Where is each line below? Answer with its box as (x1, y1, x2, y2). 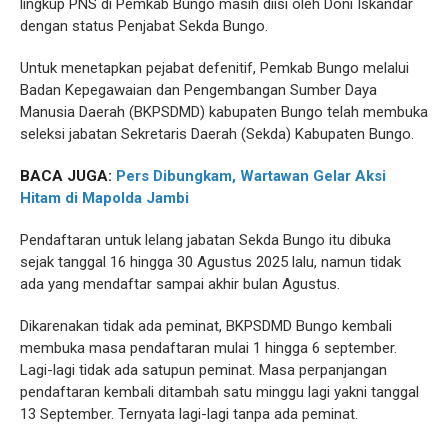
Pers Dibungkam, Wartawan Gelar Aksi (116, 166, 386, 185)
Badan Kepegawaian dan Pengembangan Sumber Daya (20, 80, 377, 99)
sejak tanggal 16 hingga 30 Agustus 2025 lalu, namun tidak (20, 252, 401, 271)
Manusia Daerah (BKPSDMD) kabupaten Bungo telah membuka (20, 102, 428, 121)
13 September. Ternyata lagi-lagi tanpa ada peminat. (20, 404, 358, 423)
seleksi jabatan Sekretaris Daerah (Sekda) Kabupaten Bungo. (20, 124, 414, 143)
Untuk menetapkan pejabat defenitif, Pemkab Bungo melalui (20, 58, 409, 77)
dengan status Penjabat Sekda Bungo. (20, 16, 268, 35)
